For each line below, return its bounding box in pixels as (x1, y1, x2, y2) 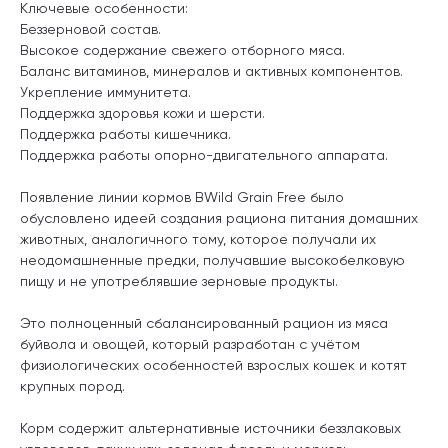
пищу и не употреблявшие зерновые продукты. (20, 272, 338, 289)
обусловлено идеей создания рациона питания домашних (20, 209, 418, 226)
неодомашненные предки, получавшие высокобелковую (20, 251, 405, 268)
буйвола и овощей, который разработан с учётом (20, 335, 360, 352)
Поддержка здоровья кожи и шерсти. (20, 104, 265, 121)
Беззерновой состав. (20, 20, 161, 37)
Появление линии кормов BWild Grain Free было (20, 188, 344, 205)
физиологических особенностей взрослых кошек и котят (20, 356, 407, 373)
